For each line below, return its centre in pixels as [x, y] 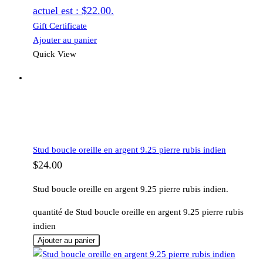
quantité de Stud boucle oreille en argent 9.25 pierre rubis [138, 212]
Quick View [55, 54]
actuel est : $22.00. [73, 11]
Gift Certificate [60, 26]
